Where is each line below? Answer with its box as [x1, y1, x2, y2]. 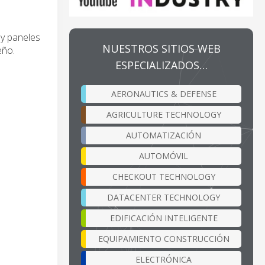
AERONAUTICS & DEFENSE [111, 88, 216, 99]
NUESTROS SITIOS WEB [102, 41, 221, 56]
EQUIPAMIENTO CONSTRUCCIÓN [98, 232, 230, 244]
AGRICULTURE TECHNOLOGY [106, 108, 221, 120]
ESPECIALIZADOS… [115, 57, 208, 72]
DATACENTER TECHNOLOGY [107, 191, 220, 203]
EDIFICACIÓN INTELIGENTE [109, 212, 218, 224]
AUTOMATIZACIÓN [126, 129, 201, 141]
